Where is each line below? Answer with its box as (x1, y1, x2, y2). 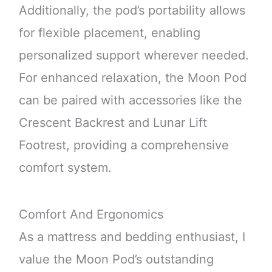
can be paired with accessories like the (18, 92, 242, 107)
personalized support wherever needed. (18, 47, 249, 63)
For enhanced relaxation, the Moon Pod (18, 70, 246, 85)
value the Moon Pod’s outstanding (18, 252, 214, 267)
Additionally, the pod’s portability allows (18, 2, 245, 18)
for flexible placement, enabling (18, 25, 200, 40)
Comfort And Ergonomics (18, 207, 163, 222)
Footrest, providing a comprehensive (18, 137, 229, 152)
